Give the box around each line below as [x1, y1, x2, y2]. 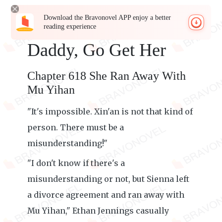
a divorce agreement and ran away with [27, 190, 184, 200]
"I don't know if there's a [27, 158, 125, 168]
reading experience [44, 23, 97, 30]
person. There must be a [27, 122, 124, 132]
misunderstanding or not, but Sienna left [27, 174, 189, 184]
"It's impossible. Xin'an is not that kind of [27, 107, 193, 116]
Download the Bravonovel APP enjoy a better [44, 14, 171, 21]
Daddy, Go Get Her [27, 40, 166, 60]
